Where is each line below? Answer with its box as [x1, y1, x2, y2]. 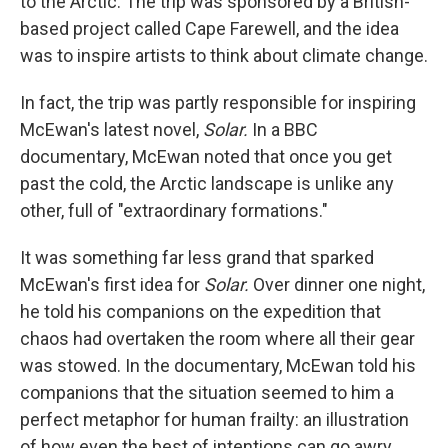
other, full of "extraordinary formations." [20, 200, 328, 221]
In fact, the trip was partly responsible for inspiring [20, 92, 416, 113]
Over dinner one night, [249, 274, 425, 295]
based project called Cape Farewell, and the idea [20, 18, 399, 39]
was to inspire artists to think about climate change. [20, 45, 428, 66]
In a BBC [248, 119, 318, 140]
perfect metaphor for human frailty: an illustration [20, 409, 409, 430]
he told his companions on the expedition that [20, 301, 381, 322]
